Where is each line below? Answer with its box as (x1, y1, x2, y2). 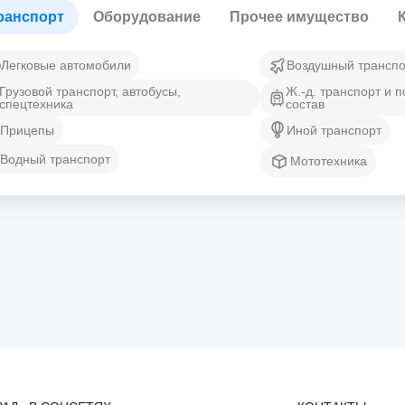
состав (286, 97, 325, 111)
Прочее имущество (230, 9, 369, 24)
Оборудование (93, 9, 201, 24)
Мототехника (289, 154, 367, 168)
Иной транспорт (286, 123, 381, 137)
